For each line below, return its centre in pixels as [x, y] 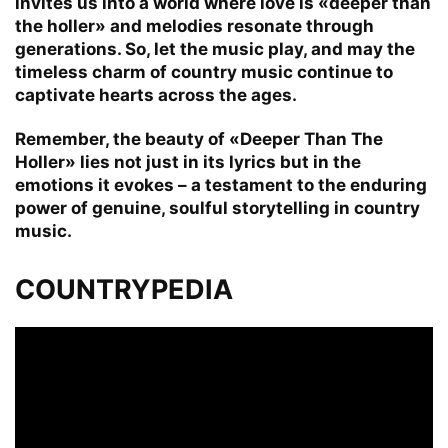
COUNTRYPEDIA [124, 289]
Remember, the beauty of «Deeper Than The [199, 138]
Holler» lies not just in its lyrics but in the [188, 161]
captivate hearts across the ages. [156, 94]
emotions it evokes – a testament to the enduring [221, 184]
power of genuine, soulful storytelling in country [217, 207]
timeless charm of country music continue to [204, 71]
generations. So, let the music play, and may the [215, 48]
